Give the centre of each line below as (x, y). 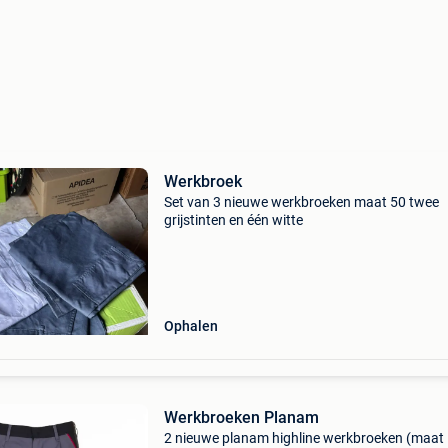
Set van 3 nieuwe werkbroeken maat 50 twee (301, 202)
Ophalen (190, 326)
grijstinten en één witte (233, 220)
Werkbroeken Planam (241, 417)
